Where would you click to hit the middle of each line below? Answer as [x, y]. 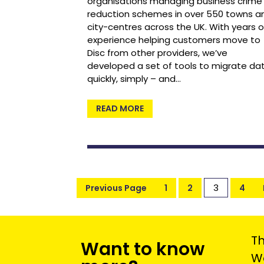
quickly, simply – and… [134, 79]
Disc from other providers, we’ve [157, 53]
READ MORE [120, 109]
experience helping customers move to [174, 40]
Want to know [143, 249]
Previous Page [116, 188]
